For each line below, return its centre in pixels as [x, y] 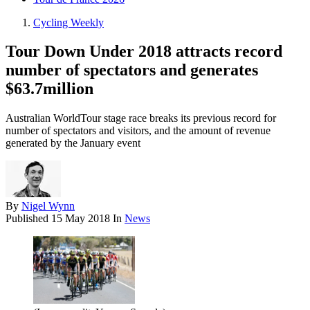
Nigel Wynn [48, 206]
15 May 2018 [81, 219]
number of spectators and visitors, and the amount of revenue [138, 131]
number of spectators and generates [132, 70]
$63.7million [49, 89]
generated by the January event [73, 143]
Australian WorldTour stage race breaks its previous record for [141, 118]
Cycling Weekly [69, 22]
